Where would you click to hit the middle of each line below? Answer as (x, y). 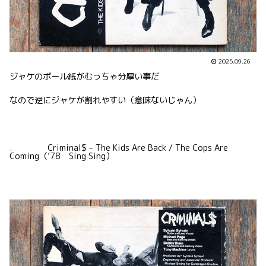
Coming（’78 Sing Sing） (62, 156)
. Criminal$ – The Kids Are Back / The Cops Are (119, 148)
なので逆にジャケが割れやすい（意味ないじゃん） (105, 101)
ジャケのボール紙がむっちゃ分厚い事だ (84, 77)
